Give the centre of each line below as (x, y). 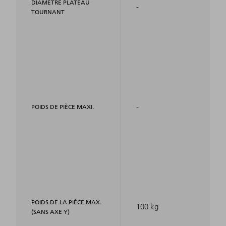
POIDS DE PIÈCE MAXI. (63, 106)
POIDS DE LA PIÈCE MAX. (66, 202)
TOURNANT (48, 12)
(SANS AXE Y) (50, 211)
